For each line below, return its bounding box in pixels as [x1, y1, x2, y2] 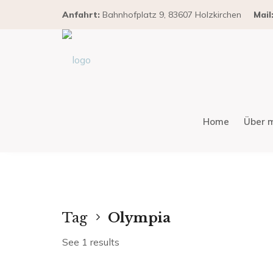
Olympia [108, 210, 171, 226]
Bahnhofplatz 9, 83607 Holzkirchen [100, 9, 241, 20]
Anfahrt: [62, 9, 100, 20]
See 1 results [62, 236, 119, 248]
